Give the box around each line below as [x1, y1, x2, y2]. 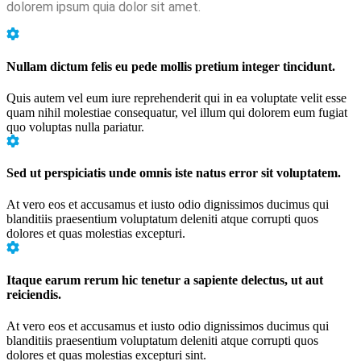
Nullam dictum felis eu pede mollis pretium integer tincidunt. [6, 59, 335, 73]
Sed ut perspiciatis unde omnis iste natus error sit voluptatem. [6, 166, 341, 180]
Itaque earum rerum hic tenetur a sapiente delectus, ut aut [6, 272, 323, 287]
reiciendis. [6, 287, 61, 301]
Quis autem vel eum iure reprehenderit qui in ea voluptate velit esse [6, 90, 346, 105]
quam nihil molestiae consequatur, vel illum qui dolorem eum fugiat [6, 105, 347, 119]
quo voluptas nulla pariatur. [6, 119, 144, 134]
